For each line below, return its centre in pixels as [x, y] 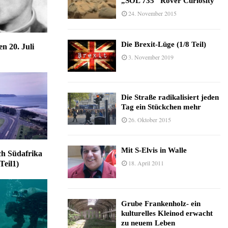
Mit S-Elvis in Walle [154, 150]
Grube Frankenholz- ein [161, 203]
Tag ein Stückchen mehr [161, 107]
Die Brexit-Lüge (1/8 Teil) [164, 44]
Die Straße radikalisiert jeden [170, 97]
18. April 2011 [146, 163]
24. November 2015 [152, 13]
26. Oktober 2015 [150, 119]
